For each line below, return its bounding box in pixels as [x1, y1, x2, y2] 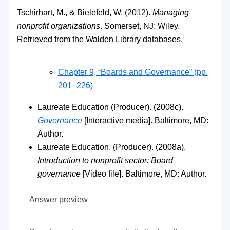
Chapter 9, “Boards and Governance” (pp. [57, 67, 208, 76]
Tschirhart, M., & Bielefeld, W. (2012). [16, 8, 152, 17]
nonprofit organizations [16, 21, 100, 30]
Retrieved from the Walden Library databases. [16, 34, 183, 44]
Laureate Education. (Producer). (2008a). [37, 142, 186, 151]
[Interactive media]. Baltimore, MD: [82, 116, 208, 125]
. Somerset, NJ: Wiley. [100, 21, 180, 30]
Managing [152, 8, 189, 17]
